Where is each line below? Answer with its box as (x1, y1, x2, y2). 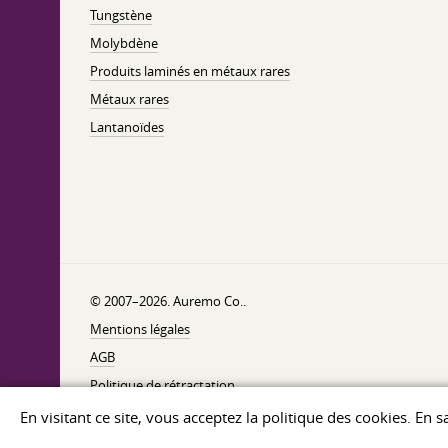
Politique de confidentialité (90, 404, 250, 422)
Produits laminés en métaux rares (90, 62, 290, 80)
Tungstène (90, 6, 152, 24)
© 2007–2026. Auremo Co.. (90, 292, 246, 310)
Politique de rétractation (90, 376, 235, 394)
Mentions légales (90, 320, 190, 338)
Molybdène (90, 34, 158, 52)
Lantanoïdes (90, 118, 164, 136)
